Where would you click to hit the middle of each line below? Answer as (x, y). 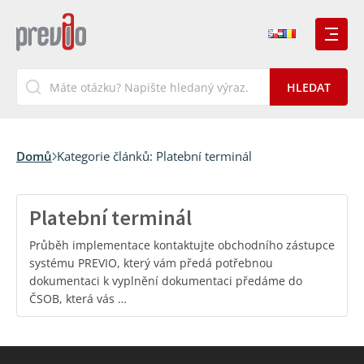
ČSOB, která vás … (78, 299)
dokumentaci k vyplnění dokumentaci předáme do (166, 281)
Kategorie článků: (106, 156)
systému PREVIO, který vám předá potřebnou (151, 263)
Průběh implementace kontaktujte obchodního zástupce (182, 245)
